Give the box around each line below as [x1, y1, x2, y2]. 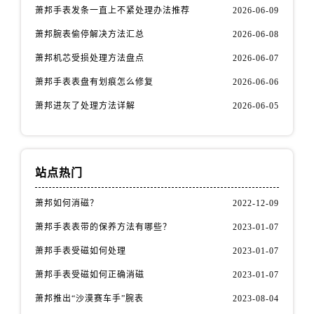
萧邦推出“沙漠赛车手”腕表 [35, 293, 144, 303]
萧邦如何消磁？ [35, 198, 100, 208]
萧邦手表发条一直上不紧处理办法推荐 [35, 5, 191, 15]
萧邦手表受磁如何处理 [35, 245, 127, 256]
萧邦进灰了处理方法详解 [35, 100, 136, 111]
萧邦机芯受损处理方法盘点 [35, 53, 145, 63]
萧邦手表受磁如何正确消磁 [35, 269, 145, 280]
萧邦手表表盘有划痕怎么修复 [35, 76, 154, 87]
